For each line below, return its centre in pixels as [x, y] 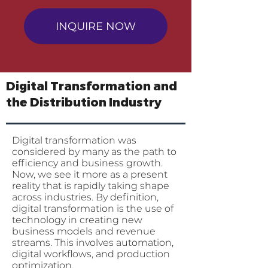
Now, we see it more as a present [90, 175]
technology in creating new [77, 220]
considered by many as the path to [94, 152]
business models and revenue [84, 232]
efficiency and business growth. [87, 163]
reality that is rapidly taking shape [91, 186]
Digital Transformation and [92, 86]
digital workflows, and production [91, 254]
